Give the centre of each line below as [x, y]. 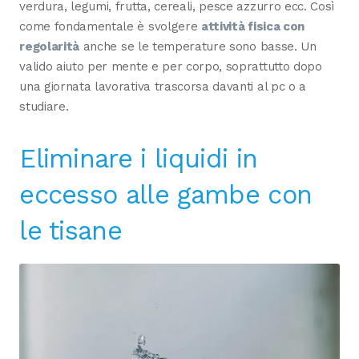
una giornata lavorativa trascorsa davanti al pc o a [163, 86]
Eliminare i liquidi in [139, 158]
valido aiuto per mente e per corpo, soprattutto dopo [171, 66]
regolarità [50, 46]
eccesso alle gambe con [166, 194]
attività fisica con [253, 26]
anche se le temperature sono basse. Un [198, 46]
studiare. [44, 106]
